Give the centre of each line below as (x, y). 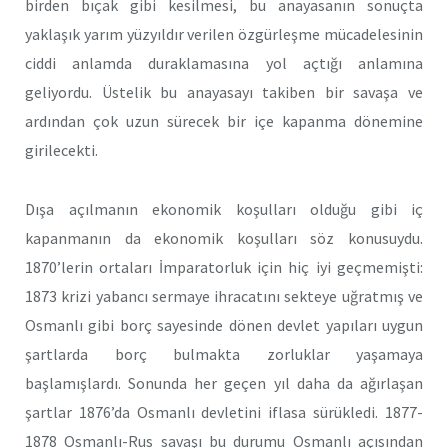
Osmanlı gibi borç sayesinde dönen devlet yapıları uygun (224, 325)
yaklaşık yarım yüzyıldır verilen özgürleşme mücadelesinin (224, 34)
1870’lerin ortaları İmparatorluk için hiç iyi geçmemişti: (224, 267)
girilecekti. (61, 150)
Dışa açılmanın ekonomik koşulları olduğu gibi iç (224, 209)
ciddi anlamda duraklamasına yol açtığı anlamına (224, 63)
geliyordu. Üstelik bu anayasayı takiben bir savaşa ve (224, 92)
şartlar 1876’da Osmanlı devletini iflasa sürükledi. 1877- (224, 412)
